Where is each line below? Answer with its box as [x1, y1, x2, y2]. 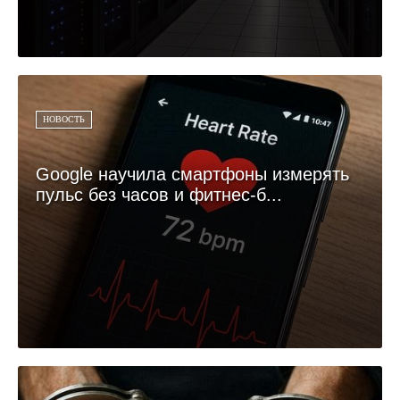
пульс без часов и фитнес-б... [36, 184, 282, 204]
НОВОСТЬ [43, 113, 85, 124]
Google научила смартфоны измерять [36, 163, 349, 184]
